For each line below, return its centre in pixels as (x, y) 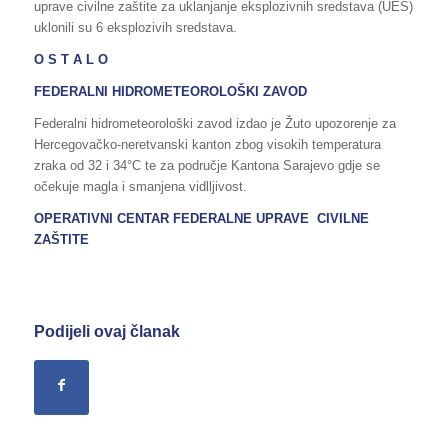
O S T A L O (70, 59)
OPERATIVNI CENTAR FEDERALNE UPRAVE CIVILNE (201, 219)
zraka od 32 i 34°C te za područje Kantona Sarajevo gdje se (206, 166)
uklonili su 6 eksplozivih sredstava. (135, 27)
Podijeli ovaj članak (106, 332)
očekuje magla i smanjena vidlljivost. (140, 187)
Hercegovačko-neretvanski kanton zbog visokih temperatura (207, 145)
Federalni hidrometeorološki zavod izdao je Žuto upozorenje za (214, 124)
